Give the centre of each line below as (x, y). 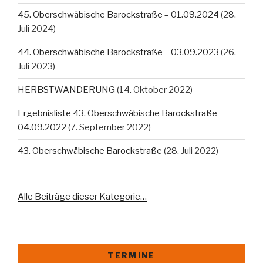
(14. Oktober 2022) (155, 90)
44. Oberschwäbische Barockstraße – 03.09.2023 (118, 53)
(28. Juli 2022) (191, 151)
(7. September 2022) (109, 128)
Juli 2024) (37, 29)
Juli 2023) (36, 67)
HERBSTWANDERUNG (66, 90)
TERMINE (131, 256)
